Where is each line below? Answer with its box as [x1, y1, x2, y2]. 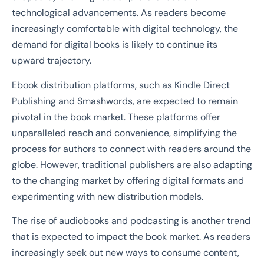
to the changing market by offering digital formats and [12, 174, 244, 187]
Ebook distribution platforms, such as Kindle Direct [12, 78, 230, 91]
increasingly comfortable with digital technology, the [12, 22, 238, 35]
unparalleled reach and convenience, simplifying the [12, 126, 237, 139]
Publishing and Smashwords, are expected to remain [12, 94, 238, 107]
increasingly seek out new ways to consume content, [12, 246, 239, 259]
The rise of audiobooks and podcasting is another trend [12, 214, 250, 227]
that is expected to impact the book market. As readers [12, 230, 250, 243]
